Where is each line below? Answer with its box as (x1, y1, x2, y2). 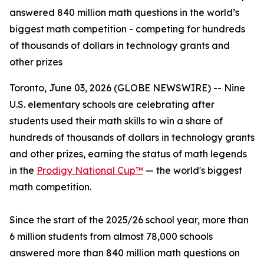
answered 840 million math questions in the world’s (9, 6, 239, 18)
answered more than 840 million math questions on (9, 247, 240, 259)
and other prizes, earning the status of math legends (9, 148, 247, 160)
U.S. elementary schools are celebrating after (9, 98, 214, 110)
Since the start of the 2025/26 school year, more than (9, 214, 249, 226)
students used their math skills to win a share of (9, 115, 223, 127)
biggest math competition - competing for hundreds (9, 23, 245, 35)
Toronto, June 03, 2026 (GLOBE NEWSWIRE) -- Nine (9, 82, 245, 94)
